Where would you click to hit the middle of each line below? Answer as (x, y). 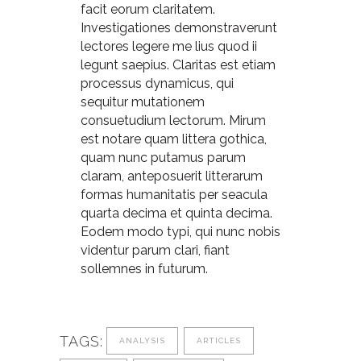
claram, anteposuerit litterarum (172, 176)
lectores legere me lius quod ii (169, 46)
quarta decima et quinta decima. (176, 213)
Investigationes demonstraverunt (179, 28)
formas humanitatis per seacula (174, 195)
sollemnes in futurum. (144, 269)
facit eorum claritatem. (148, 9)
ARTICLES (219, 341)
